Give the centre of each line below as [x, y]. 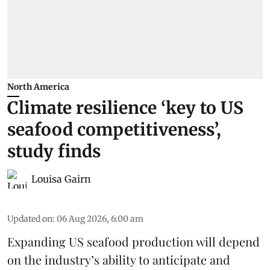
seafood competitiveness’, [114, 129]
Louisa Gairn [61, 179]
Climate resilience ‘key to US [125, 108]
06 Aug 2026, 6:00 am [100, 218]
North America [38, 86]
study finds [54, 151]
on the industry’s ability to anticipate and [119, 259]
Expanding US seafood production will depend [133, 241]
